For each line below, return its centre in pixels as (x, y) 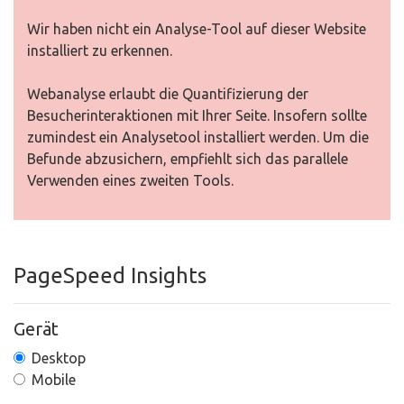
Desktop (59, 358)
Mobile (54, 380)
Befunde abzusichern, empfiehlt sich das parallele (188, 159)
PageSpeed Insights (110, 275)
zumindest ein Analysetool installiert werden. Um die (198, 137)
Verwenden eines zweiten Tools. (130, 180)
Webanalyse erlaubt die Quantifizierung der (168, 94)
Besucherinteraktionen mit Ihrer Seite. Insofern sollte (197, 115)
